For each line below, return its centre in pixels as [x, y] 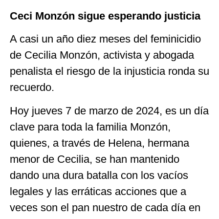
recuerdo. [32, 88]
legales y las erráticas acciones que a [98, 191]
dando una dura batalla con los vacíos [99, 175]
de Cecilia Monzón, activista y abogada [102, 55]
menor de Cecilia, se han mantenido [95, 159]
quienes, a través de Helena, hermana [99, 143]
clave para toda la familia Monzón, [90, 127]
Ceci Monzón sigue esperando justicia [105, 16]
